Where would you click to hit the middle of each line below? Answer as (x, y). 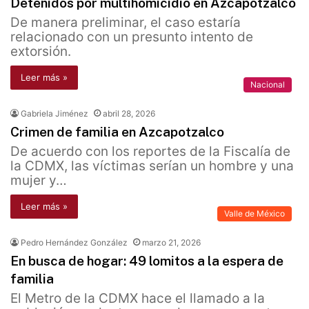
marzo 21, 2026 (171, 243)
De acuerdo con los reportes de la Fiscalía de (150, 152)
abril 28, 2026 (129, 114)
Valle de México (255, 214)
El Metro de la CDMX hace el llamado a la (138, 299)
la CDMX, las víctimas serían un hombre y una (152, 166)
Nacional (268, 85)
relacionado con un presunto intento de (132, 37)
